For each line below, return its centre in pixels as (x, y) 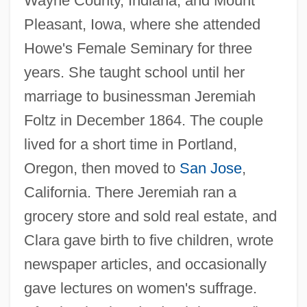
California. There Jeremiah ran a (130, 192)
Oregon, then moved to (101, 168)
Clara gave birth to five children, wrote (148, 240)
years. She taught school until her (134, 72)
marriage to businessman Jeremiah (139, 96)
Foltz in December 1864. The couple (143, 120)
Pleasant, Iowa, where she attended (142, 24)
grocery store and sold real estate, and (150, 216)
